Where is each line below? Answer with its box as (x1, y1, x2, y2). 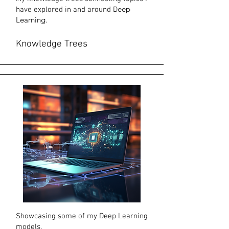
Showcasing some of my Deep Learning (16, 212, 148, 221)
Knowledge (16, 38, 64, 50)
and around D (71, 5, 118, 14)
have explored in (16, 5, 71, 14)
